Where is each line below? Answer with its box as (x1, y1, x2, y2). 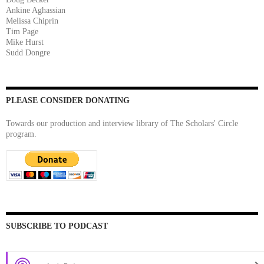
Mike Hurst (6, 37, 44, 47)
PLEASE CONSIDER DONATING (6, 95, 130, 105)
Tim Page (6, 27, 38, 36)
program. (6, 129, 37, 138)
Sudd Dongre (6, 48, 50, 57)
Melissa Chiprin (6, 16, 58, 25)
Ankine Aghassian (6, 5, 65, 15)
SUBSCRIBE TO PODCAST (6, 221, 108, 230)
